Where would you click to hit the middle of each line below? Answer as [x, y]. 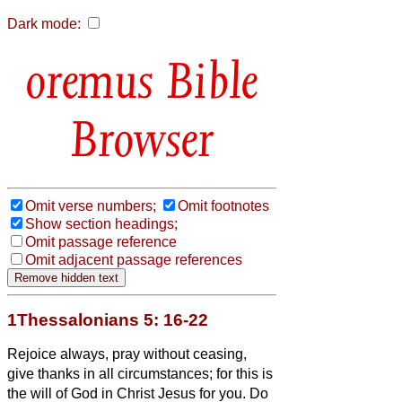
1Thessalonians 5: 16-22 [108, 319]
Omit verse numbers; [91, 205]
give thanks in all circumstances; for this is [140, 373]
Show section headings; [101, 223]
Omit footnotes [223, 205]
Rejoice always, [60, 354]
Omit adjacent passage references [134, 259]
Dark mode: [44, 24]
